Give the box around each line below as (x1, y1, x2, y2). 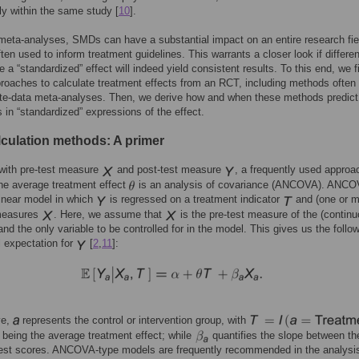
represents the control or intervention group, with (19, 313, 249, 326)
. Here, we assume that (54, 208, 165, 220)
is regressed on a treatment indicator (107, 193, 283, 206)
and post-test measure (114, 163, 224, 175)
